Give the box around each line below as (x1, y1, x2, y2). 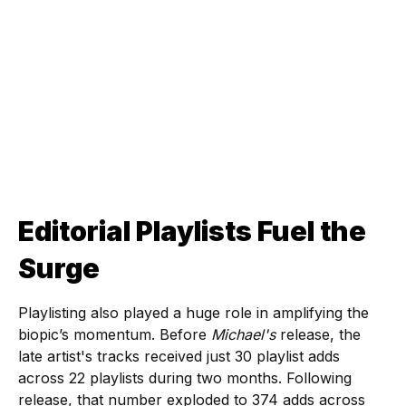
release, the (275, 324, 361, 343)
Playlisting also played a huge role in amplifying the (18, 303, 369, 322)
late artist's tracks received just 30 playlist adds (18, 346, 340, 365)
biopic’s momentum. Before (18, 324, 211, 343)
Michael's (211, 324, 275, 343)
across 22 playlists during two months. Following (18, 368, 352, 387)
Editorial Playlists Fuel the (18, 214, 366, 247)
